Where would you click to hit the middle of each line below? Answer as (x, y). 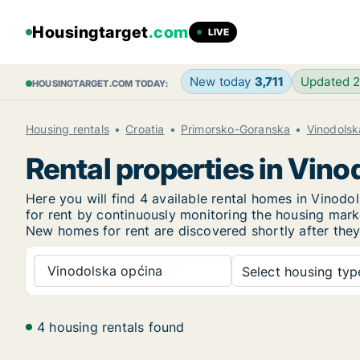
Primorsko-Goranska (235, 129)
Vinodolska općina (105, 270)
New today (222, 82)
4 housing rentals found (111, 327)
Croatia (145, 129)
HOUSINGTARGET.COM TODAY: (100, 84)
